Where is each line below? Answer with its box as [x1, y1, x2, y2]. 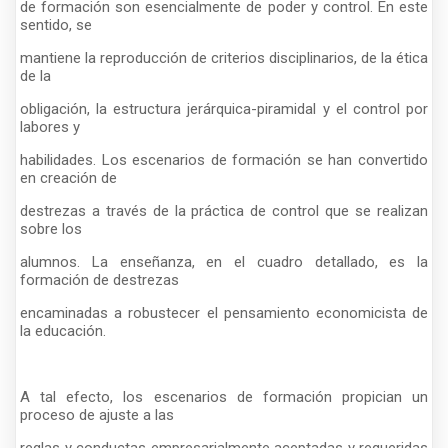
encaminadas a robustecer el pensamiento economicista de [20, 303, 428, 322]
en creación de [20, 168, 117, 187]
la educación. [20, 321, 106, 340]
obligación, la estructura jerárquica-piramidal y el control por [20, 99, 428, 118]
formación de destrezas [20, 270, 179, 289]
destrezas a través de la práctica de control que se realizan [20, 201, 428, 220]
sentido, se [20, 15, 92, 34]
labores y [20, 117, 80, 136]
